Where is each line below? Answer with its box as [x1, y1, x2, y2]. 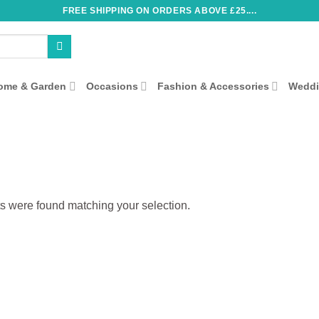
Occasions [85, 80, 138, 92]
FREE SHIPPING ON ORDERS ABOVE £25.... [62, 5, 257, 16]
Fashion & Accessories [157, 80, 269, 92]
